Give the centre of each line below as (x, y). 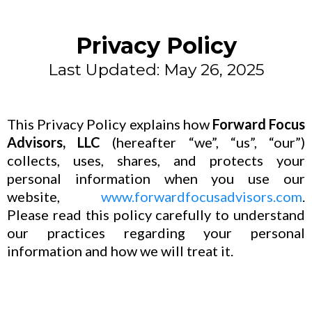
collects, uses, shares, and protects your (156, 160)
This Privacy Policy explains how (110, 124)
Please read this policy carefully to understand (156, 214)
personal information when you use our (156, 178)
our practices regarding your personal (156, 233)
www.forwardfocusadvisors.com (202, 196)
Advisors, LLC (54, 142)
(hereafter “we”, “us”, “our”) (203, 142)
